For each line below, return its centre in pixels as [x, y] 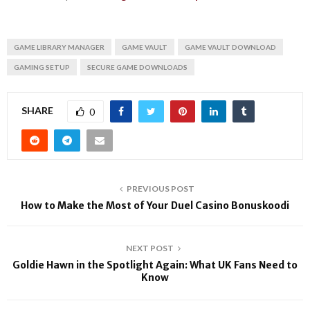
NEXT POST [149, 248]
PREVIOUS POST [161, 189]
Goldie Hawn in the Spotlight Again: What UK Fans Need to [155, 265]
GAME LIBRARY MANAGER [59, 47]
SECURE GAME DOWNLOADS [137, 67]
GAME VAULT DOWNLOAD [230, 47]
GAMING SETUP [42, 67]
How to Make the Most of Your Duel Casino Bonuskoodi [155, 206]
